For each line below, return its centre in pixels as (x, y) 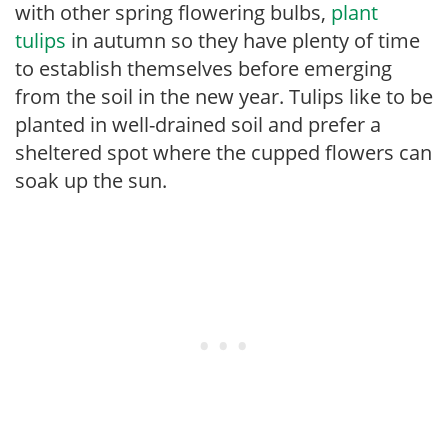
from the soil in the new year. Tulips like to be (224, 96)
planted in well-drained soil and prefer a (198, 124)
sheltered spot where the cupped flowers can (223, 152)
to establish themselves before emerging (203, 68)
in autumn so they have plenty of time (243, 40)
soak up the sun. (91, 180)
